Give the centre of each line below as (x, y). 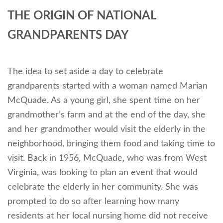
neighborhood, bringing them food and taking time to (111, 144)
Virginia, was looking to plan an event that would (103, 172)
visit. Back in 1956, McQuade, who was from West (107, 158)
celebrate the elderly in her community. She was (103, 187)
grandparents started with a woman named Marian (108, 86)
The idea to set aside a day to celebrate (85, 71)
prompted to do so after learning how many (93, 201)
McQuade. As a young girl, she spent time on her (104, 100)
